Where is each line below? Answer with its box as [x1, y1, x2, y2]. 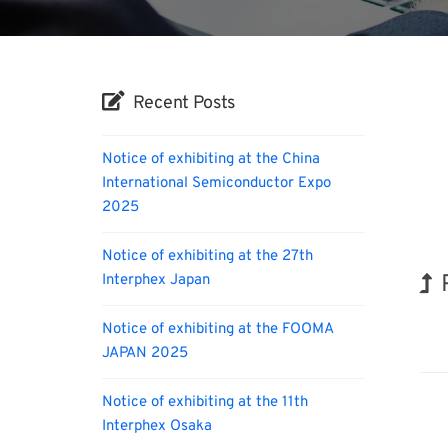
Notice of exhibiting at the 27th [102, 247, 313, 266]
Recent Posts [132, 92, 236, 115]
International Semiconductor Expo [102, 174, 331, 193]
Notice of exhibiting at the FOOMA [102, 320, 333, 339]
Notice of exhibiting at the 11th [102, 393, 308, 412]
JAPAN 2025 [102, 344, 188, 363]
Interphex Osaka [102, 417, 212, 436]
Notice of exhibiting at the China [102, 150, 320, 169]
